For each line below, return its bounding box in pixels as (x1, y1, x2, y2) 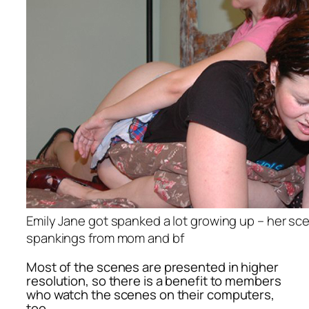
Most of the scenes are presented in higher (26, 257, 279, 276)
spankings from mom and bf (26, 229, 184, 248)
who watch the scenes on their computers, (26, 285, 275, 303)
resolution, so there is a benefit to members (26, 271, 281, 290)
